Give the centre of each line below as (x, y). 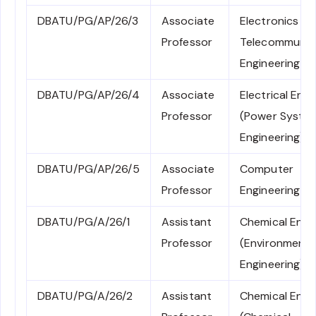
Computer (267, 169)
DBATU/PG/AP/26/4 (89, 95)
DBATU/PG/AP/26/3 (88, 21)
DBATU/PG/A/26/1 (84, 222)
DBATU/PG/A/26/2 (85, 296)
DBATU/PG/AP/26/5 (89, 169)
